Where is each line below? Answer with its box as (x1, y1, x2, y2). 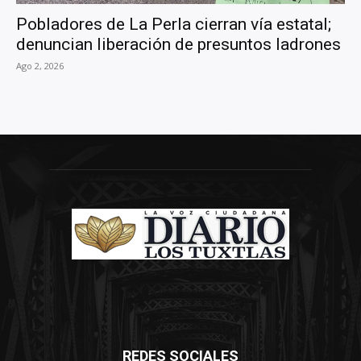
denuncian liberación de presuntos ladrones (16, 35, 341, 55)
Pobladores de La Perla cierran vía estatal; (16, 15, 331, 35)
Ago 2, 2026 (16, 60, 64, 73)
